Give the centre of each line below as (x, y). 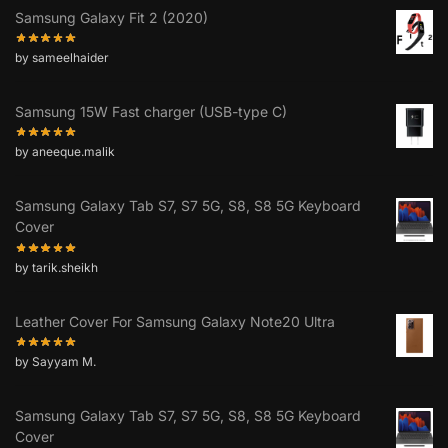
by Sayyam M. (55, 362)
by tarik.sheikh (56, 267)
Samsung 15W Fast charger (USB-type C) (151, 112)
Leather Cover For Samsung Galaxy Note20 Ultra (175, 321)
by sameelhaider (62, 58)
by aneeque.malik (65, 152)
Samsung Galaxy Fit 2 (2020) (111, 17)
